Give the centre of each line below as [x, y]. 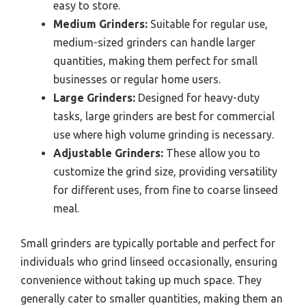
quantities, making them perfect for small [155, 60]
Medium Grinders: [100, 24]
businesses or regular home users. [137, 79]
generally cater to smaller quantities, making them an [152, 298]
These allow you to [212, 153]
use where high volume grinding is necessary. [164, 134]
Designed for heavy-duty [197, 97]
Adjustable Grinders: [108, 153]
